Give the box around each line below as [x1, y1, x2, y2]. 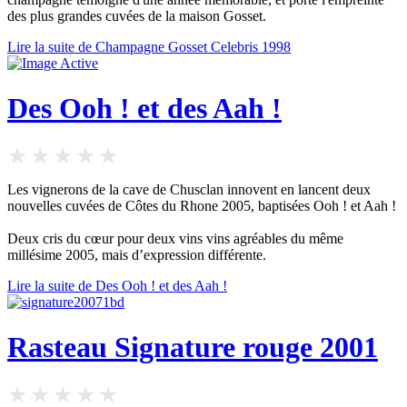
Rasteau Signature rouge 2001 [7, 330, 378, 363]
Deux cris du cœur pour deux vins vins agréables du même [7, 231, 343, 247]
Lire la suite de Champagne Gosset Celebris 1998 [7, 39, 291, 55]
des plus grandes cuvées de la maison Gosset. [7, 8, 266, 25]
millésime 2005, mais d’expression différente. [7, 247, 266, 263]
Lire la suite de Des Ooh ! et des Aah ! [7, 278, 227, 294]
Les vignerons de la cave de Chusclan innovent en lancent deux [7, 182, 371, 198]
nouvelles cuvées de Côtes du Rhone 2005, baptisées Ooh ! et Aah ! [7, 198, 396, 214]
